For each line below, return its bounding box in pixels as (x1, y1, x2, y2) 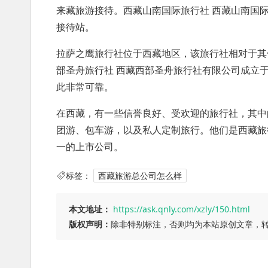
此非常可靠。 (56, 80, 114, 93)
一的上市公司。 (56, 140, 123, 153)
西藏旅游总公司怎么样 (98, 170, 182, 181)
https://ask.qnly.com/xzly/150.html (113, 203, 250, 215)
